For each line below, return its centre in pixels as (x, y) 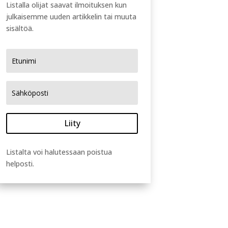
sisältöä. (20, 28)
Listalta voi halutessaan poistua (59, 152)
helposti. (20, 163)
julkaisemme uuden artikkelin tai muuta (72, 16)
